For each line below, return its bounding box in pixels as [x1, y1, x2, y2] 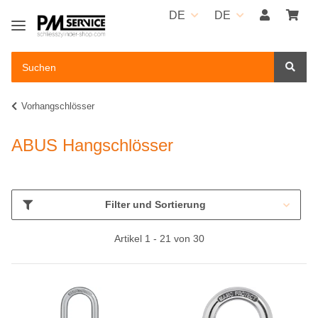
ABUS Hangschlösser [11, 136, 173, 155]
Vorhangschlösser [21, 101, 94, 111]
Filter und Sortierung [104, 199, 206, 210]
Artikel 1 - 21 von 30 [114, 233, 204, 244]
